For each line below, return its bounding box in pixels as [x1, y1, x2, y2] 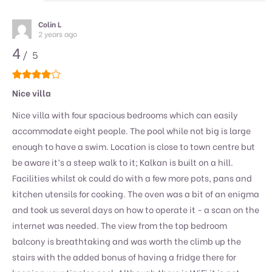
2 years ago [38, 28, 77, 39]
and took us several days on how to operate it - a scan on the [12, 202, 259, 216]
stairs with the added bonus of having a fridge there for [12, 250, 236, 263]
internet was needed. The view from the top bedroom [12, 218, 227, 231]
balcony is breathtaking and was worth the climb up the [12, 234, 241, 247]
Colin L [38, 18, 61, 29]
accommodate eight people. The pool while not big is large [12, 123, 251, 137]
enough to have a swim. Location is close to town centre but [12, 139, 255, 152]
